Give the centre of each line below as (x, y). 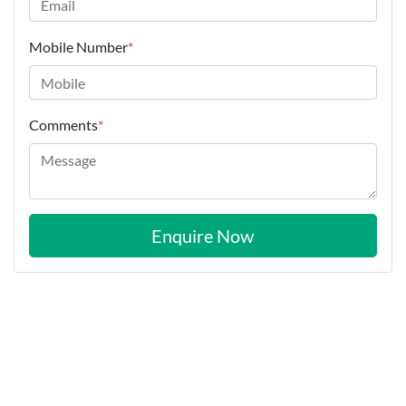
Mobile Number (78, 47)
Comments (63, 125)
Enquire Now (203, 236)
